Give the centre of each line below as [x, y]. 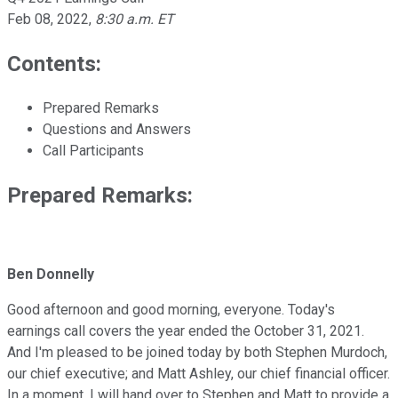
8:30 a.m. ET [135, 19]
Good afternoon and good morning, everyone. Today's [171, 310]
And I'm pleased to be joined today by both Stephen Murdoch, [197, 353]
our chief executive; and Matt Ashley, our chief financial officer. [199, 374]
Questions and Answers [117, 129]
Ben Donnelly [51, 275]
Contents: [54, 64]
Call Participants [93, 150]
